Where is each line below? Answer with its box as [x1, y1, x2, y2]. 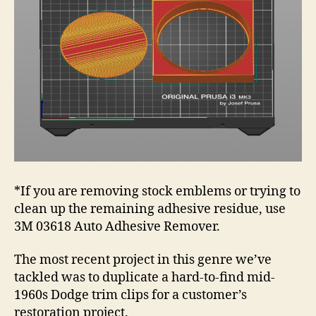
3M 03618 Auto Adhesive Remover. [14, 218, 220, 235]
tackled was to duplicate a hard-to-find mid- [14, 269, 275, 286]
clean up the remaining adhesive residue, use [14, 200, 286, 217]
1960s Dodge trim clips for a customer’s [14, 287, 247, 304]
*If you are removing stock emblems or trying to [14, 183, 300, 200]
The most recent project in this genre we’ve [14, 252, 272, 269]
